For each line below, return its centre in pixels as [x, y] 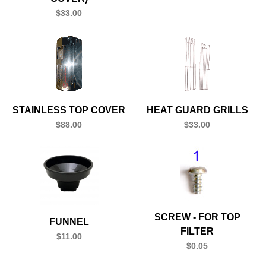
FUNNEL [69, 221]
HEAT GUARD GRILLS [197, 110]
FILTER [197, 231]
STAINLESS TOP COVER [69, 110]
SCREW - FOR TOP [197, 217]
